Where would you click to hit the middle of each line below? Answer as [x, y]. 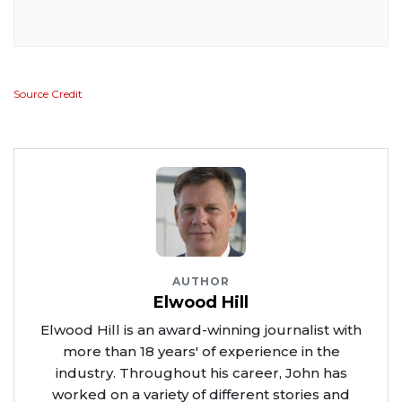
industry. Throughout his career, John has [201, 372]
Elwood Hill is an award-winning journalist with [201, 329]
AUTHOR [201, 281]
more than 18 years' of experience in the [201, 351]
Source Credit [48, 93]
